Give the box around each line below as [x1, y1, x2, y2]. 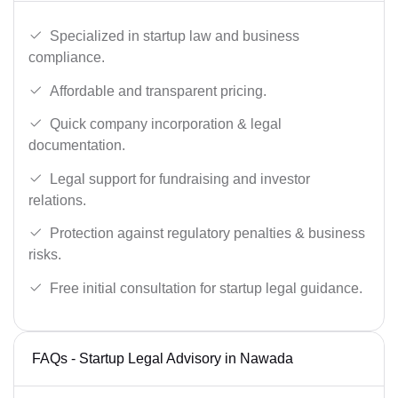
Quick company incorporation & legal [50, 116, 282, 132]
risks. [28, 247, 61, 263]
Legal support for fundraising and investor [50, 171, 310, 187]
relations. [28, 192, 86, 208]
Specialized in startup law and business [50, 28, 299, 44]
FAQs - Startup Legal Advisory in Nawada [32, 350, 293, 366]
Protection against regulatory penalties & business [50, 226, 365, 242]
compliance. [28, 50, 105, 66]
